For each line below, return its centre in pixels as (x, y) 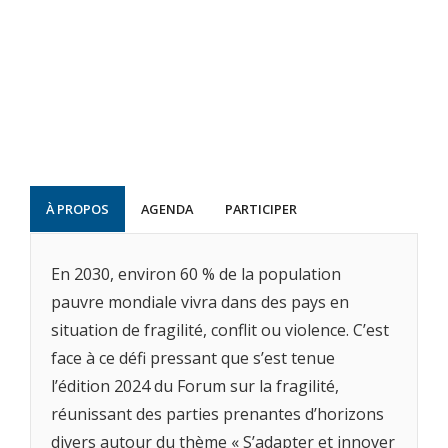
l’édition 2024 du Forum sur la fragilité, (195, 385)
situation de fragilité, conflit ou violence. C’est (220, 329)
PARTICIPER (261, 208)
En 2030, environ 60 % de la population (196, 273)
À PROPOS (77, 208)
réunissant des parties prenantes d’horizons (217, 413)
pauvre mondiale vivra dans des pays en (200, 301)
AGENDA (167, 208)
